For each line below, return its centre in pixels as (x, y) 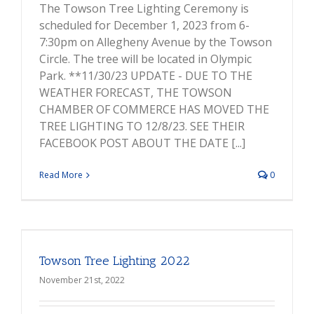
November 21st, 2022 (82, 280)
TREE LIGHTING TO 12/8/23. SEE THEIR (142, 127)
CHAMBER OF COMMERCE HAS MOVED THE (154, 110)
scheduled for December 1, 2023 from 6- (144, 26)
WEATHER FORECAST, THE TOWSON (136, 93)
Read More (61, 175)
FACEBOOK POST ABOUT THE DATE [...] (142, 143)
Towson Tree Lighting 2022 (115, 261)
